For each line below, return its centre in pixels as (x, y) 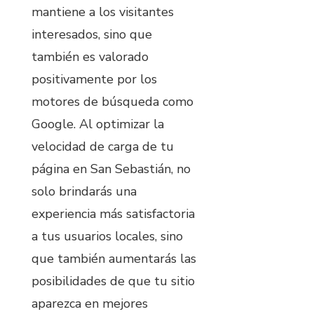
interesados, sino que (92, 35)
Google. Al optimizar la (98, 124)
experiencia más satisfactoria (113, 214)
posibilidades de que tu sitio (113, 281)
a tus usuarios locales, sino (107, 237)
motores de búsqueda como (112, 102)
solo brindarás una (84, 192)
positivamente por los (94, 80)
